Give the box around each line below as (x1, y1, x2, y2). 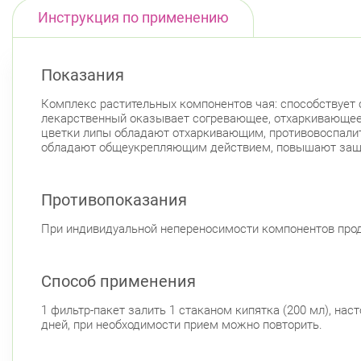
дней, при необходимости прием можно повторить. (41, 317, 322, 332)
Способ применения (41, 271, 196, 291)
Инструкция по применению (37, 9, 229, 27)
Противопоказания (41, 189, 187, 210)
